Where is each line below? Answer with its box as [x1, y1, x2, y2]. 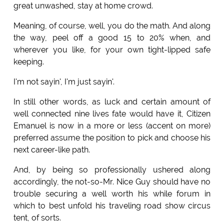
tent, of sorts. [13, 212, 61, 222]
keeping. [13, 56, 44, 66]
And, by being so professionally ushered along [13, 164, 211, 174]
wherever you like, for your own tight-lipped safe [13, 44, 211, 54]
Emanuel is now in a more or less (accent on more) [13, 120, 211, 130]
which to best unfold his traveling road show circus [13, 200, 211, 210]
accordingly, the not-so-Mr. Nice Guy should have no [13, 176, 211, 186]
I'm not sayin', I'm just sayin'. [13, 76, 114, 86]
